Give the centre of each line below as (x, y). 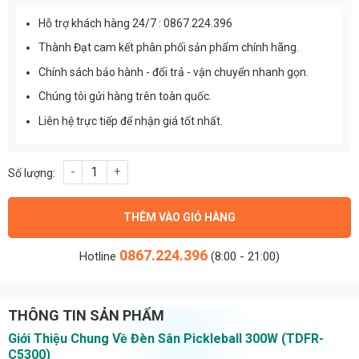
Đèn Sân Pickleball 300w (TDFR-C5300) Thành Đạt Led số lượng (182, 168)
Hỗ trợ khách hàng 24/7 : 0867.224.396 (136, 23)
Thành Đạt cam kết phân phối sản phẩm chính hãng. (169, 48)
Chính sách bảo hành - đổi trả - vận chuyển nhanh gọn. (174, 72)
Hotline (99, 256)
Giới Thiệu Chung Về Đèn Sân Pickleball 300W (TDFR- (166, 338)
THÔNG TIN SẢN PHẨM (86, 315)
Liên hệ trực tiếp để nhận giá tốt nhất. (131, 121)
